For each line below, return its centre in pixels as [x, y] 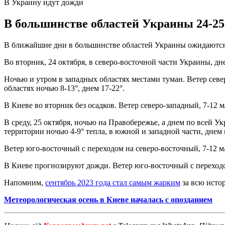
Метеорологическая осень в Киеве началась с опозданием [108, 199]
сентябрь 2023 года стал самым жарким [113, 182]
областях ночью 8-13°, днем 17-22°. [64, 88]
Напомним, [25, 182]
